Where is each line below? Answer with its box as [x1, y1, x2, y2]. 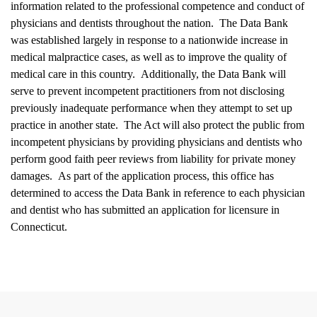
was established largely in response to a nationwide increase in [11, 34, 288, 47]
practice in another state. [11, 119, 118, 132]
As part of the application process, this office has [58, 170, 274, 183]
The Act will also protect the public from [124, 119, 304, 132]
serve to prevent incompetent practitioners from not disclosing [11, 85, 284, 98]
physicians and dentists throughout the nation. [11, 17, 214, 30]
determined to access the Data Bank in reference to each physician [11, 187, 305, 200]
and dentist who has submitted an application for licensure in [11, 204, 279, 217]
